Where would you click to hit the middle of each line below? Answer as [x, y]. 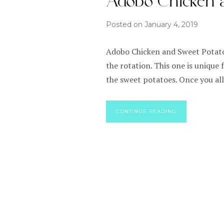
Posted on [125, 24]
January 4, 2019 [171, 24]
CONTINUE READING [146, 111]
